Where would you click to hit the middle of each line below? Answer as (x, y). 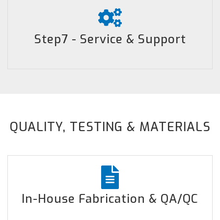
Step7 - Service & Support (110, 39)
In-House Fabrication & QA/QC (110, 199)
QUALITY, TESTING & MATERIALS (110, 127)
